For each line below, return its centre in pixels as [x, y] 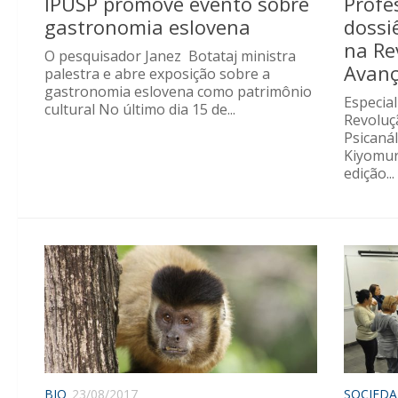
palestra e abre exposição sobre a [157, 73]
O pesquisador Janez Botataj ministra [170, 56]
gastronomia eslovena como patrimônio [178, 91]
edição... [369, 173]
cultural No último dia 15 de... [140, 109]
